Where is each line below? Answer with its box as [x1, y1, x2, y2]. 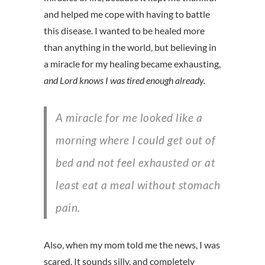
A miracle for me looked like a [56, 111, 63, 125]
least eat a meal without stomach [56, 178, 220, 192]
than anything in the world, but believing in [44, 41, 216, 53]
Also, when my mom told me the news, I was [44, 239, 220, 251]
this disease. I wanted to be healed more [44, 25, 205, 37]
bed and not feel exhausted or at [56, 156, 215, 170]
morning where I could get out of [56, 133, 215, 147]
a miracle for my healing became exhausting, [44, 58, 221, 70]
